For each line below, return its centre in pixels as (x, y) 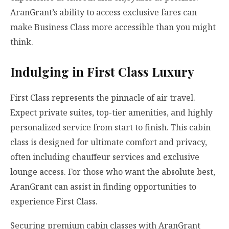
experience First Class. (54, 201)
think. (22, 42)
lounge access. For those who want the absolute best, (113, 171)
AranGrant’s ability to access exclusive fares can (104, 12)
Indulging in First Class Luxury (102, 71)
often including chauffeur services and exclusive (105, 157)
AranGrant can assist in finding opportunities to (103, 186)
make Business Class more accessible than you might (113, 27)
